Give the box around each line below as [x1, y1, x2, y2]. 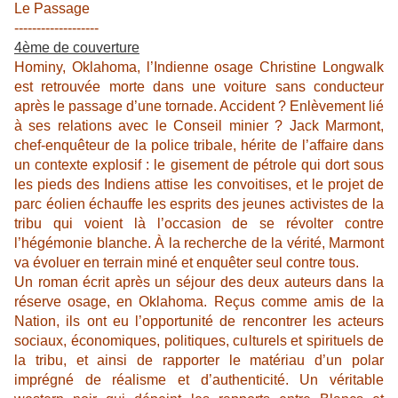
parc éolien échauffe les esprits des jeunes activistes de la [14, 196, 384, 212]
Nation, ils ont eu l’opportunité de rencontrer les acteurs [14, 314, 384, 330]
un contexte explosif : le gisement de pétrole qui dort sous [14, 157, 384, 173]
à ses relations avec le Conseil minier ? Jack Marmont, [14, 118, 384, 134]
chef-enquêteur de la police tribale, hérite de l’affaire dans [14, 138, 384, 154]
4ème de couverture [14, 40, 139, 56]
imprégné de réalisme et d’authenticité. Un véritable [14, 372, 384, 388]
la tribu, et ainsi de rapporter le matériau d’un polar [14, 353, 384, 369]
